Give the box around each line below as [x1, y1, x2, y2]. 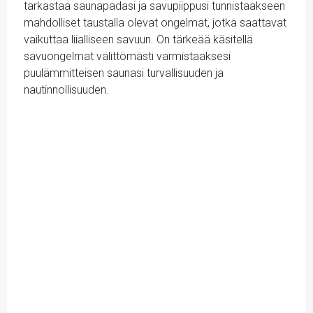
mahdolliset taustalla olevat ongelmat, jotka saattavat [24, 16, 286, 29]
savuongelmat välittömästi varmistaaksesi [24, 50, 231, 63]
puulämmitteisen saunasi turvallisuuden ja [24, 66, 224, 80]
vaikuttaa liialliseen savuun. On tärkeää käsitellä [24, 33, 253, 46]
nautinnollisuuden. [24, 83, 109, 96]
